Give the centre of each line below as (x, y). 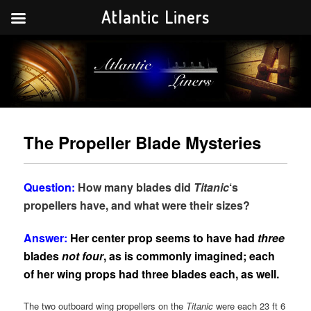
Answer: (47, 238)
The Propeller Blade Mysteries (143, 142)
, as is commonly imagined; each (190, 256)
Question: (50, 187)
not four (83, 256)
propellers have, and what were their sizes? (137, 205)
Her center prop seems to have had (164, 238)
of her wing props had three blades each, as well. (152, 274)
